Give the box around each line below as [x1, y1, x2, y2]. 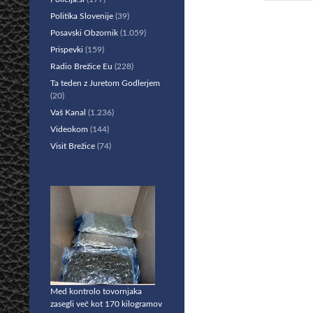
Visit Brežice [50, 142, 95, 150]
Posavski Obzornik [50, 29, 118, 37]
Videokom [50, 125, 88, 133]
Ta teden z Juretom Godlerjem [50, 79, 160, 87]
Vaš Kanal [50, 108, 86, 117]
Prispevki [50, 45, 83, 54]
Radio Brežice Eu [50, 62, 112, 71]
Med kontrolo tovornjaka [50, 287, 142, 296]
